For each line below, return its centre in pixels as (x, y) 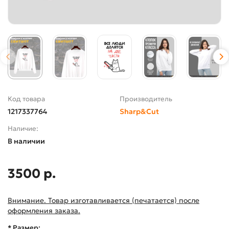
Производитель (146, 99)
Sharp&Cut (139, 112)
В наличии (26, 141)
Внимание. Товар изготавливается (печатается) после (104, 201)
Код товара (26, 99)
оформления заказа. (44, 211)
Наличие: (23, 129)
